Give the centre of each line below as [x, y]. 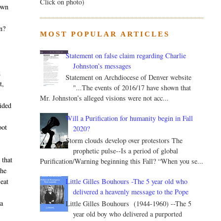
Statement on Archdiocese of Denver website [129, 77]
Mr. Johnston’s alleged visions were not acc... [104, 98]
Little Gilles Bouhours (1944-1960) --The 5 [129, 204]
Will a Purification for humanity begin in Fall [129, 118]
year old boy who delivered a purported [128, 214]
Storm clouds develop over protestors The [124, 141]
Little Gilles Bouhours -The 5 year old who [127, 182]
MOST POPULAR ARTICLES [105, 34]
